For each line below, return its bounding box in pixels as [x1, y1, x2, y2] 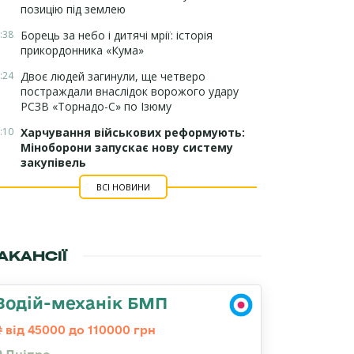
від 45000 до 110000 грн [2, 323, 156, 337]
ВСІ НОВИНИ [96, 181, 150, 193]
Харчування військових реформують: [21, 125, 245, 140]
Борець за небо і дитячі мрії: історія [21, 28, 213, 43]
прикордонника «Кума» [21, 43, 144, 58]
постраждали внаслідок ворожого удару [21, 84, 239, 99]
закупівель [21, 155, 86, 170]
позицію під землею [21, 2, 126, 17]
